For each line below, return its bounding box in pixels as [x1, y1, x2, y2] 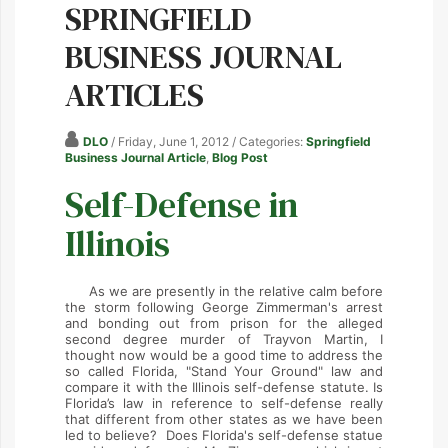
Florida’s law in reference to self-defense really [65, 395, 383, 411]
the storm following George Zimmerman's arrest [65, 299, 383, 315]
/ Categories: [232, 134, 306, 149]
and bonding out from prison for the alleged [65, 315, 383, 331]
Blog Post [212, 150, 268, 165]
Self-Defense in [65, 180, 298, 229]
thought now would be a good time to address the [65, 347, 383, 363]
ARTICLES [65, 73, 204, 117]
